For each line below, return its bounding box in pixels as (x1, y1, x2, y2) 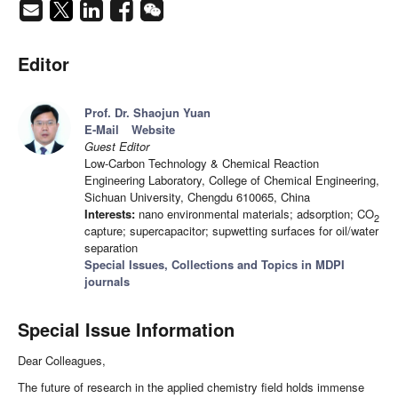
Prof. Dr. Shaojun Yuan (84, 104, 211, 122)
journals (84, 273, 130, 291)
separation (84, 239, 138, 257)
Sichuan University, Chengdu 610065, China (84, 188, 310, 206)
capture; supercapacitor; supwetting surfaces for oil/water (84, 222, 378, 240)
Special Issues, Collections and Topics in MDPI (84, 256, 345, 274)
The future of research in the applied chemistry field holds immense (18, 378, 364, 396)
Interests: (84, 205, 135, 223)
